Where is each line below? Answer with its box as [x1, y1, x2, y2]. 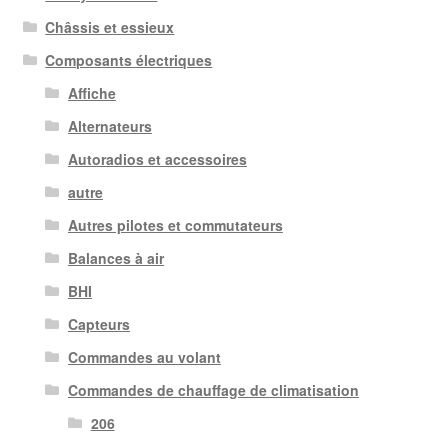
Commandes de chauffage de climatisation [67, 380, 359, 401]
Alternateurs [67, 116, 152, 137]
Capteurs [67, 314, 130, 335]
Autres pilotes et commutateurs [67, 215, 283, 236]
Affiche [67, 83, 116, 104]
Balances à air [67, 248, 164, 269]
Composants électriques [45, 50, 213, 71]
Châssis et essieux [45, 17, 175, 38]
